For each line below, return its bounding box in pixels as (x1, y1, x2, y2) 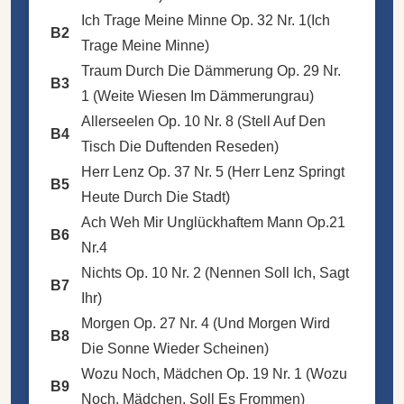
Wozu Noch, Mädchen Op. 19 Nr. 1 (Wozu (81, 365, 347, 381)
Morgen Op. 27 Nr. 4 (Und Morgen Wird (81, 315, 330, 331)
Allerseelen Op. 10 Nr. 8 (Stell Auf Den (81, 113, 326, 129)
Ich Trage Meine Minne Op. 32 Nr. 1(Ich (81, 12, 330, 28)
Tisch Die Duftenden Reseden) (81, 138, 279, 154)
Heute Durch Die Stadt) (81, 188, 230, 205)
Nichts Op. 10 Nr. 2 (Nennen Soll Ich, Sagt (81, 264, 349, 280)
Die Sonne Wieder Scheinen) (81, 340, 269, 356)
